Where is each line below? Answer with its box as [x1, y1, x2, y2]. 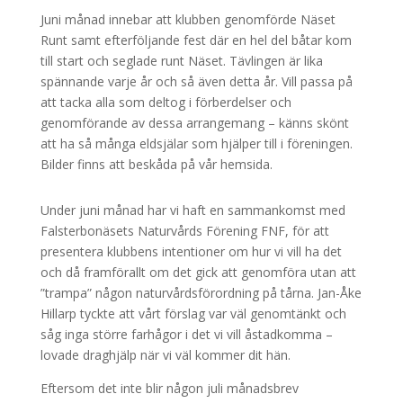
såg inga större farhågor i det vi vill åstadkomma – [40, 326, 333, 343]
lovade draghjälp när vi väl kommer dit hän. [40, 346, 291, 363]
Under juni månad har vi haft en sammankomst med [40, 201, 345, 219]
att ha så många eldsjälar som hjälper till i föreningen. [40, 135, 353, 152]
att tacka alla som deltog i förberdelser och [40, 94, 291, 111]
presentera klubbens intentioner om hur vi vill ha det [40, 243, 342, 260]
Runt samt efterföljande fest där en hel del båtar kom [40, 31, 352, 49]
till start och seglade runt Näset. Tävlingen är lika [40, 52, 323, 69]
